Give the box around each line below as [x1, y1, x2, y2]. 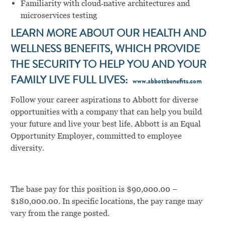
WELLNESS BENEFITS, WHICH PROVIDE [10, 44, 200, 55]
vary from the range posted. [10, 208, 109, 218]
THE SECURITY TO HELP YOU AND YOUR [10, 60, 206, 71]
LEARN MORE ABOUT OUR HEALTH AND [10, 29, 206, 40]
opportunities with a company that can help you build [10, 106, 202, 117]
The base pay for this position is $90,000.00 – [10, 184, 177, 194]
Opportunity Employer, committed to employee [10, 131, 182, 141]
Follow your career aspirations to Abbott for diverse [10, 94, 198, 104]
